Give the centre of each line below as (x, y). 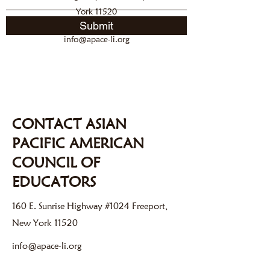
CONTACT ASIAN (69, 124)
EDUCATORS (54, 182)
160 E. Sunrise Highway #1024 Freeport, (90, 206)
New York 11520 (45, 223)
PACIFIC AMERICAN (78, 143)
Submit (96, 26)
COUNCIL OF (56, 162)
